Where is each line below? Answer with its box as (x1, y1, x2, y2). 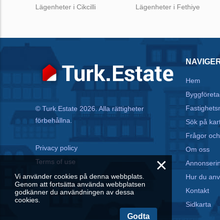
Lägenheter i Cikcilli (35, 2, 96, 11)
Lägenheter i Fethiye (136, 2, 200, 11)
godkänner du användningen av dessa (15, 188, 134, 196)
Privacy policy (35, 144, 78, 152)
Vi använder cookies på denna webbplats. (15, 172, 144, 180)
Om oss (186, 145, 210, 153)
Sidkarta (186, 200, 211, 208)
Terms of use (35, 158, 76, 166)
